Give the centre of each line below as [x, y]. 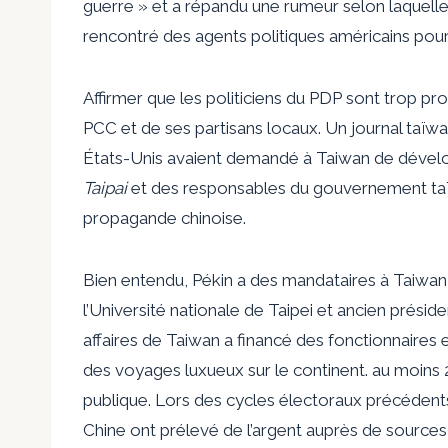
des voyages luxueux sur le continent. [227, 369]
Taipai [105, 187]
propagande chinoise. [164, 217]
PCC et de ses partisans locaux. [204, 127]
